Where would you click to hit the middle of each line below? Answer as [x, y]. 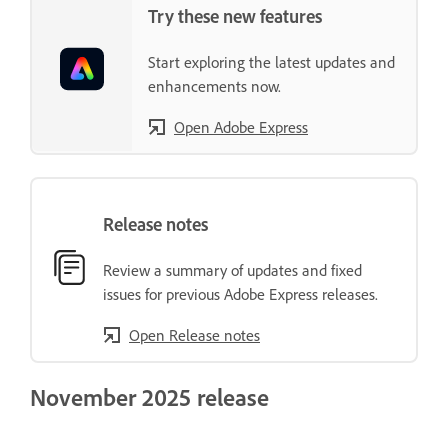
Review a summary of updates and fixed [232, 269]
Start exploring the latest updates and [271, 61]
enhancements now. [214, 85]
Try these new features [235, 16]
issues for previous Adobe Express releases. [240, 293]
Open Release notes [194, 334]
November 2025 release [149, 397]
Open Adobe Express [241, 126]
